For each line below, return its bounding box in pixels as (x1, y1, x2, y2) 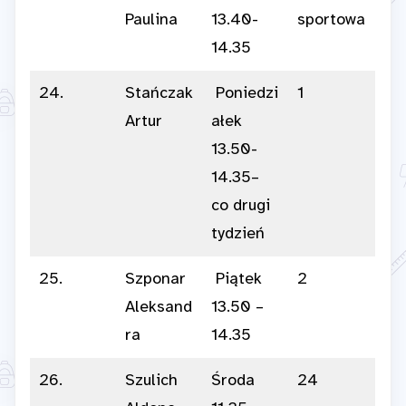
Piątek (211, 271, 262, 289)
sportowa (297, 12, 365, 30)
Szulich (125, 372, 178, 391)
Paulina (125, 12, 178, 30)
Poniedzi (211, 85, 278, 103)
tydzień (211, 226, 265, 244)
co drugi (211, 198, 270, 216)
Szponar (125, 271, 186, 289)
